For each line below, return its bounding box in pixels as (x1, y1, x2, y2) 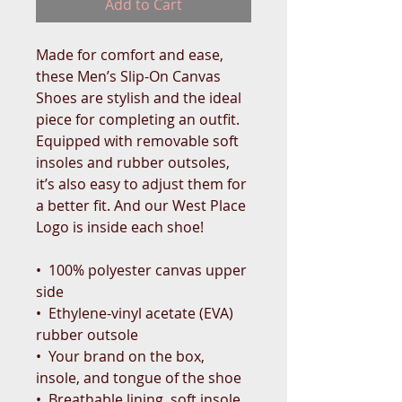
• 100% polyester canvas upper (36, 259, 247, 280)
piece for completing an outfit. (36, 109, 240, 129)
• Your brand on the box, (36, 345, 205, 366)
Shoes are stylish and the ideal (36, 87, 241, 108)
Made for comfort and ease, (36, 44, 223, 65)
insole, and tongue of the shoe (36, 367, 245, 388)
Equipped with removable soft (36, 130, 239, 151)
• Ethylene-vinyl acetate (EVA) (36, 302, 233, 323)
